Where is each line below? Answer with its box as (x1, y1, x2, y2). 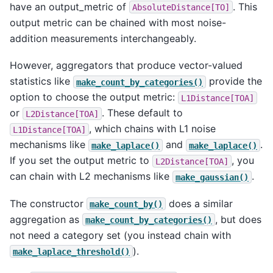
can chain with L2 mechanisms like (10, 170, 172, 183)
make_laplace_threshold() (13, 246, 130, 257)
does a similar (166, 197, 233, 210)
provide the (206, 75, 262, 88)
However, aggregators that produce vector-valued (10, 59, 243, 72)
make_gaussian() (175, 172, 249, 182)
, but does (215, 213, 261, 225)
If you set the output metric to (10, 154, 152, 167)
